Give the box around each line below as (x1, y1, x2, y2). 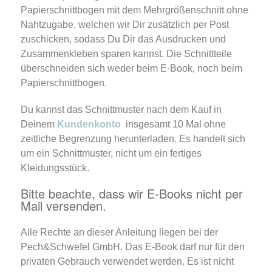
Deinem (20, 119, 57, 130)
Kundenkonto (56, 119, 121, 130)
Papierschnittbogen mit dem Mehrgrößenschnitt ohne (20, 5, 248, 16)
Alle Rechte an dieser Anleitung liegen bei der (20, 227, 218, 238)
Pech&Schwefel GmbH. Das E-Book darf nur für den (20, 242, 245, 253)
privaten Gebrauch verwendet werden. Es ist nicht (20, 256, 234, 267)
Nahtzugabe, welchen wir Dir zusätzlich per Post (20, 19, 229, 30)
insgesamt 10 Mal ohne (120, 119, 226, 130)
